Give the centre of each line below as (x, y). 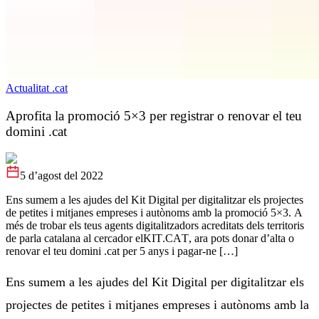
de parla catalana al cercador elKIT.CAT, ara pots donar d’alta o (150, 239)
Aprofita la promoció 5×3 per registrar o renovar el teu (154, 115)
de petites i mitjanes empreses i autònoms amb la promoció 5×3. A (154, 213)
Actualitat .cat (37, 88)
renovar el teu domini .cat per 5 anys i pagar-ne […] (122, 251)
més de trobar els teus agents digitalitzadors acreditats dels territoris (155, 226)
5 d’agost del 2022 (62, 176)
